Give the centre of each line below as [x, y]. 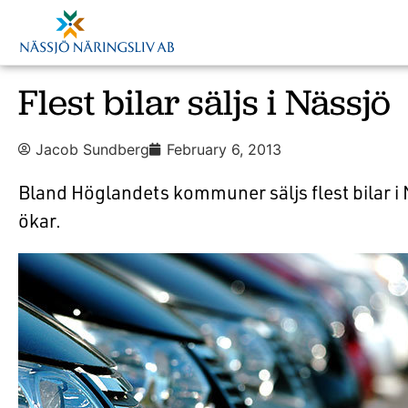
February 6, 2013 [224, 149]
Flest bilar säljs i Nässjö [204, 102]
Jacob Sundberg [92, 149]
